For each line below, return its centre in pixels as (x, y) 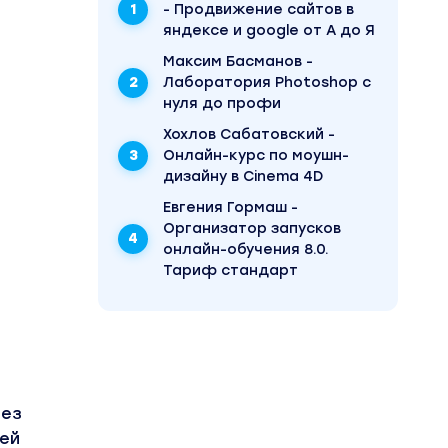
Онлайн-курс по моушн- (256, 155)
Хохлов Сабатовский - (249, 134)
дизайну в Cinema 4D (243, 176)
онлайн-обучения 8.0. (246, 249)
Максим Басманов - (238, 61)
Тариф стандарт (230, 270)
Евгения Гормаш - (230, 207)
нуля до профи (222, 103)
